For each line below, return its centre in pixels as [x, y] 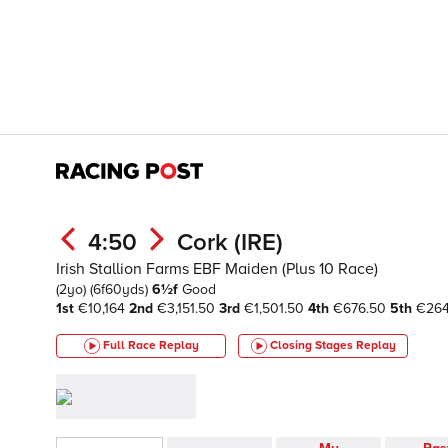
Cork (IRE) [230, 242]
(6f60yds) [121, 289]
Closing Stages [312, 345]
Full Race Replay [150, 345]
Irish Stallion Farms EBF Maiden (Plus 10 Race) [217, 269]
